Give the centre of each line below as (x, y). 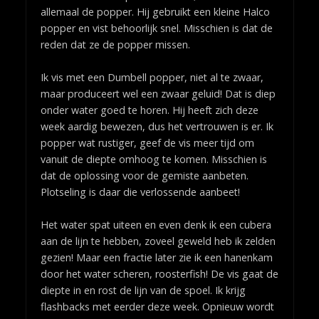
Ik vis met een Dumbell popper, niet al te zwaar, (152, 77)
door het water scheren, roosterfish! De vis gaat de (159, 273)
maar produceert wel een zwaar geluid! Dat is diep (158, 93)
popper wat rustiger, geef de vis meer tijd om (147, 142)
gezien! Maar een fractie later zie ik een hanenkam (156, 257)
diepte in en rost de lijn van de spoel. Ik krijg (143, 290)
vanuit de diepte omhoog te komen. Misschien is (153, 159)
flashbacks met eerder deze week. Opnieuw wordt (157, 306)
